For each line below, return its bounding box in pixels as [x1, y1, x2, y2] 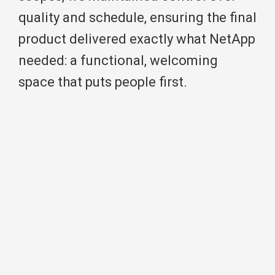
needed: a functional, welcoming [18, 53, 218, 69]
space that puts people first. [18, 74, 187, 90]
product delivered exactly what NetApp [18, 31, 255, 47]
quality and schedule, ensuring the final [18, 10, 257, 26]
